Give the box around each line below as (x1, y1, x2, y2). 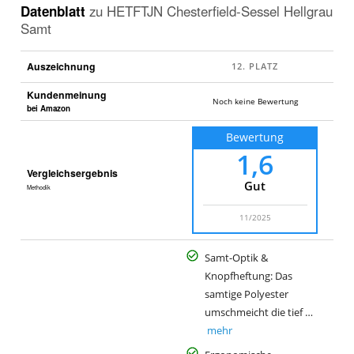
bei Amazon (26, 103, 70, 115)
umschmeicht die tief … (204, 306, 313, 320)
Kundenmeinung (26, 88, 107, 103)
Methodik (26, 183, 51, 192)
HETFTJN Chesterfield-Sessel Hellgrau (106, 2, 333, 21)
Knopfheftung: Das (204, 269, 292, 284)
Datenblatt (20, 2, 89, 21)
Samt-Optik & (204, 251, 268, 265)
